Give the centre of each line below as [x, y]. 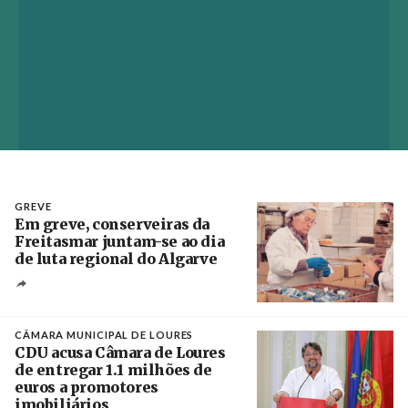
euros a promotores [87, 388]
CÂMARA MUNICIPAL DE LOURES [104, 335]
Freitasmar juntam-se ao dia [120, 242]
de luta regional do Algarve [116, 259]
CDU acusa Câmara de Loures [120, 353]
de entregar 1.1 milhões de [113, 370]
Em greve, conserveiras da [112, 224]
